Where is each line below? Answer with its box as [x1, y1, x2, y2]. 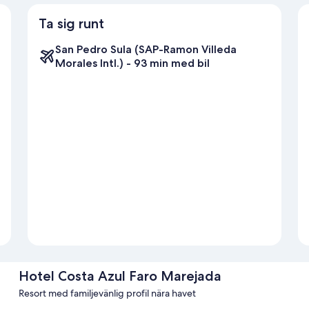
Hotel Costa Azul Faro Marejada [18, 268, 221, 285]
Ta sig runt [39, 15, 104, 32]
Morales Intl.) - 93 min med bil [55, 57, 210, 70]
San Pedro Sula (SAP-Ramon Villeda [55, 43, 237, 57]
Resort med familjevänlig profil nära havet [18, 287, 196, 300]
